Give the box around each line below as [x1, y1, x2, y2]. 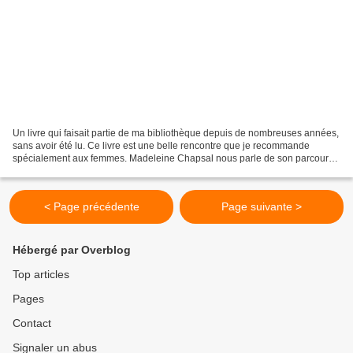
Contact [13, 317, 51, 330]
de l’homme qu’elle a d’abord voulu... [13, 165, 171, 177]
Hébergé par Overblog [13, 243, 131, 257]
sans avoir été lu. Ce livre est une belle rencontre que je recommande [13, 140, 310, 152]
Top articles [13, 268, 69, 281]
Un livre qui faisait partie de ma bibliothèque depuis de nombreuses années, [13, 128, 339, 139]
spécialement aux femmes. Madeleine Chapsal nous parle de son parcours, [13, 153, 336, 165]
